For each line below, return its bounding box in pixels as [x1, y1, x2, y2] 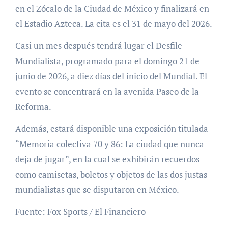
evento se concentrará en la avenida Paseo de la [15, 85, 199, 98]
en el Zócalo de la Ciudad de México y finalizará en [15, 3, 209, 15]
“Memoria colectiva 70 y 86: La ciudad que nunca [15, 138, 204, 150]
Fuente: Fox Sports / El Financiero [15, 206, 146, 218]
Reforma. [15, 101, 51, 113]
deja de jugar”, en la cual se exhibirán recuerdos [15, 153, 199, 165]
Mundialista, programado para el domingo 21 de [15, 55, 199, 67]
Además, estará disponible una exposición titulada [15, 123, 208, 135]
